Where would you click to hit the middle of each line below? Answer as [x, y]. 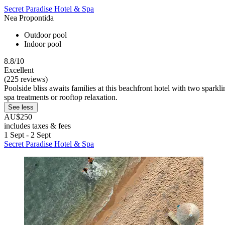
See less [21, 107]
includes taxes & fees [37, 126]
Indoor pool [43, 44]
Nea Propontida [29, 18]
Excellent [19, 70]
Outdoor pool [45, 35]
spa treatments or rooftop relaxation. [61, 97]
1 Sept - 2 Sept [27, 135]
